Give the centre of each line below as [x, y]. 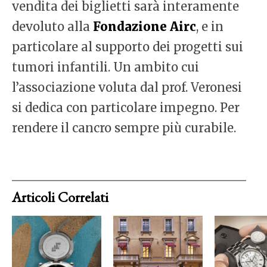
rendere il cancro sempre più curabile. [124, 128]
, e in [210, 27]
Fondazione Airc [145, 27]
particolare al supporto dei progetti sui [128, 47]
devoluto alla [52, 27]
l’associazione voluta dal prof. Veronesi [127, 88]
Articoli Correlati [60, 197]
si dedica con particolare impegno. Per [126, 108]
